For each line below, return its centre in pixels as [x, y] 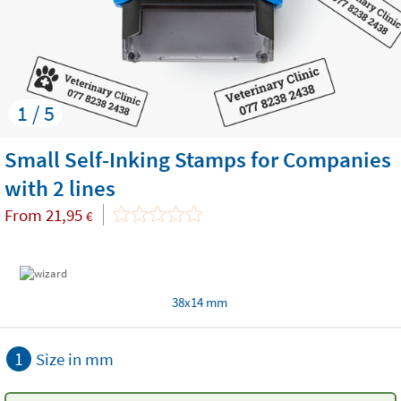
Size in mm [75, 359]
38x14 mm [200, 302]
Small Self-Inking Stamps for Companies [198, 159]
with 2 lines [60, 188]
